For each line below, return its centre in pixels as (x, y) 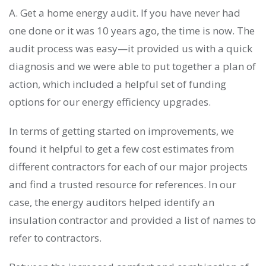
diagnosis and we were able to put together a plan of (132, 66)
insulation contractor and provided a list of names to (132, 220)
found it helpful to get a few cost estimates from (121, 149)
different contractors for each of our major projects (128, 167)
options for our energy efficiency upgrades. (110, 102)
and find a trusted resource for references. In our (123, 185)
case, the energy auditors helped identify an (112, 202)
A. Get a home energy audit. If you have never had (125, 13)
